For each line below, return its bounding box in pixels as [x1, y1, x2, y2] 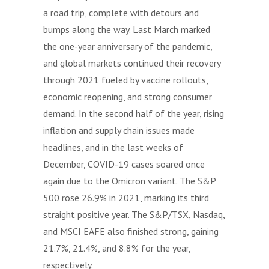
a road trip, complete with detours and [43, 7, 199, 19]
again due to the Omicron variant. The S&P [43, 175, 216, 187]
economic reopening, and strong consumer [43, 91, 212, 103]
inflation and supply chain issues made [43, 124, 195, 136]
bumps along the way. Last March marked [43, 23, 210, 35]
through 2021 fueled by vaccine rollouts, [43, 74, 208, 86]
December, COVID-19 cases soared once [43, 158, 205, 170]
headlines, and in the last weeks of [43, 141, 183, 153]
